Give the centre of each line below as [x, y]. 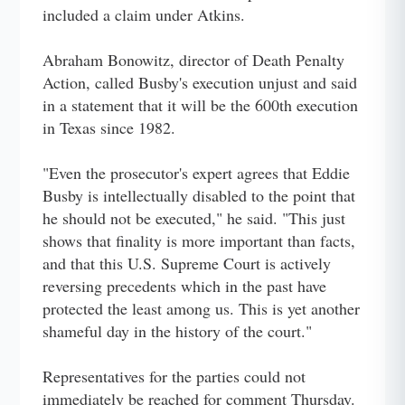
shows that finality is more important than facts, [199, 240]
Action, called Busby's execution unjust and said [200, 82]
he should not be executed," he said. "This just [194, 217]
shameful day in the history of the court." [178, 330]
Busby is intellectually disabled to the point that [199, 195]
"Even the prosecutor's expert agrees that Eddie [197, 172]
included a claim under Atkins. [144, 14]
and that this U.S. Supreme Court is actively [187, 263]
